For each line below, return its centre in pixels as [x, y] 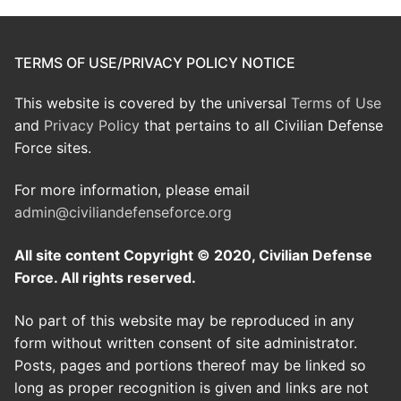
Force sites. [53, 147]
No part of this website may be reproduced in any [184, 320]
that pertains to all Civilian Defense [261, 125]
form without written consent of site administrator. [186, 342]
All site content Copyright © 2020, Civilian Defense [193, 256]
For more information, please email [132, 190]
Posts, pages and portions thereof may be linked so [190, 365]
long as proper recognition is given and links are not [192, 387]
